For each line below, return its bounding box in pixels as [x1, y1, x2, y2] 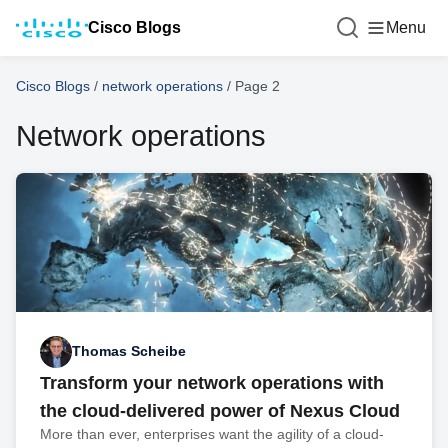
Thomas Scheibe [72, 343, 186, 360]
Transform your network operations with [40, 372, 384, 393]
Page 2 [235, 78, 280, 94]
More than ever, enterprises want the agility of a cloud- [40, 425, 384, 442]
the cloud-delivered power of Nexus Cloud [40, 400, 400, 421]
